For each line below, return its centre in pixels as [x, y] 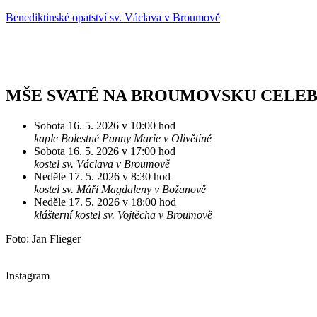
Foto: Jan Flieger [43, 238]
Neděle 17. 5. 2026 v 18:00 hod [105, 202]
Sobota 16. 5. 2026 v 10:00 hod [105, 125]
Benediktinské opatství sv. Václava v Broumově [113, 17]
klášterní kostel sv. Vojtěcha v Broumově [123, 214]
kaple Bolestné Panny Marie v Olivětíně [123, 138]
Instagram [28, 275]
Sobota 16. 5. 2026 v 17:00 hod [105, 151]
